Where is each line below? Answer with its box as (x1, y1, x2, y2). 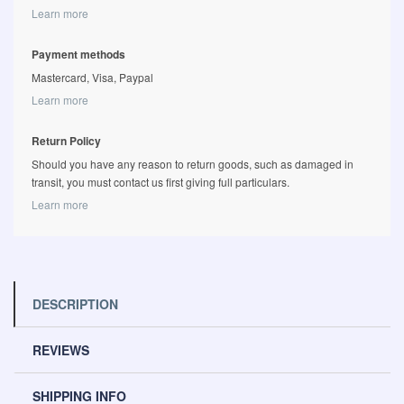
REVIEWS (32, 340, 89, 359)
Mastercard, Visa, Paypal (32, 69, 153, 85)
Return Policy (32, 132, 101, 149)
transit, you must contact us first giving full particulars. (32, 173, 289, 189)
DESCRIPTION (32, 294, 118, 313)
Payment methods (32, 45, 125, 62)
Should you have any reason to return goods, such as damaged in (32, 155, 353, 171)
